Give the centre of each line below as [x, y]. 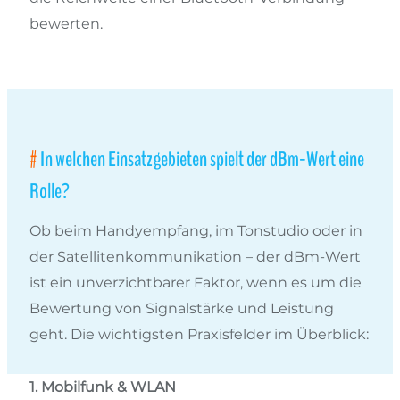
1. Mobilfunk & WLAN [103, 387]
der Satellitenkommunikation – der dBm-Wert [195, 256]
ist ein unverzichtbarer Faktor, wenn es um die [196, 282]
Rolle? [50, 191]
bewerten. [66, 23]
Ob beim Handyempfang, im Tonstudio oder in [196, 230]
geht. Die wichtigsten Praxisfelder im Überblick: [199, 334]
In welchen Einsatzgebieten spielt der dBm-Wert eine [202, 158]
